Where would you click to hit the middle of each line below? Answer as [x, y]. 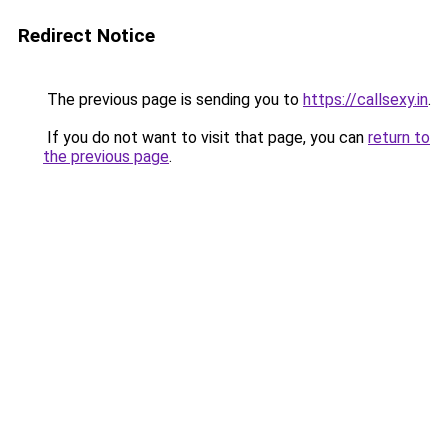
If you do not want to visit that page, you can [205, 137]
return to [399, 137]
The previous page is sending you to [173, 99]
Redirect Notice [86, 35]
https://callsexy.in [365, 99]
